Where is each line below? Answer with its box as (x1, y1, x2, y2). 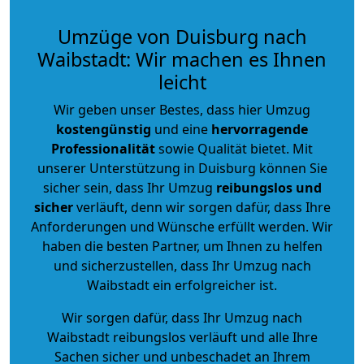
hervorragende (211, 119, 308, 138)
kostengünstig (56, 119, 151, 138)
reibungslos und (215, 178, 322, 197)
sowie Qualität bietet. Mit (155, 139, 313, 158)
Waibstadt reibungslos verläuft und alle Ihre (46, 327, 318, 346)
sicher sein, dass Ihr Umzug (42, 178, 216, 197)
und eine (151, 119, 211, 138)
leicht (158, 68, 206, 95)
